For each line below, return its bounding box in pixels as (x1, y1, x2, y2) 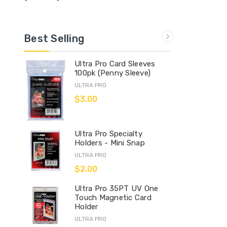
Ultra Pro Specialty (74, 129, 142, 139)
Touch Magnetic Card (74, 193, 152, 203)
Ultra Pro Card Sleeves (74, 59, 156, 68)
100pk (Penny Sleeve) (74, 68, 150, 78)
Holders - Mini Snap (74, 138, 145, 148)
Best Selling (24, 32, 84, 45)
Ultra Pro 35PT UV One (74, 184, 159, 194)
